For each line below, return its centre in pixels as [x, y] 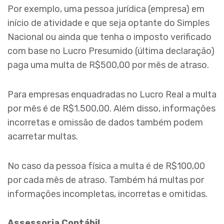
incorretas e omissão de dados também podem [105, 122]
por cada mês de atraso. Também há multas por [106, 180]
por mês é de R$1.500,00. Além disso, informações [111, 108]
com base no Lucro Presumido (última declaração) [111, 51]
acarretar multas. [43, 136]
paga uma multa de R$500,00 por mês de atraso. [108, 65]
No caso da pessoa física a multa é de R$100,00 [106, 166]
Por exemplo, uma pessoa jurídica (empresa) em [106, 9]
